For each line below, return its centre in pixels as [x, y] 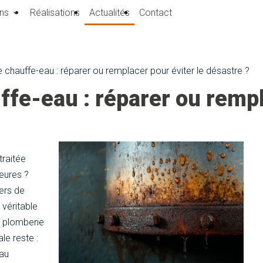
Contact [156, 13]
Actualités [109, 13]
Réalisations [55, 13]
